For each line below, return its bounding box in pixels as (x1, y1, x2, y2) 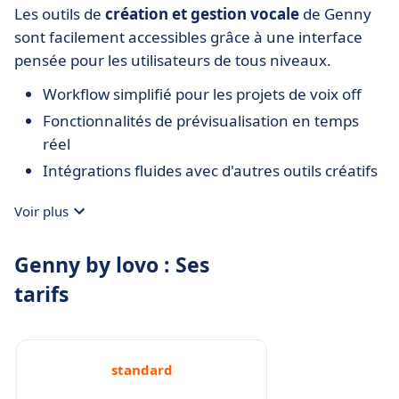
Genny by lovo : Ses (14, 250, 209, 279)
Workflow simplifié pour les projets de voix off (43, 84, 362, 104)
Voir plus (14, 202, 69, 220)
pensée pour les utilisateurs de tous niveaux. (14, 50, 331, 70)
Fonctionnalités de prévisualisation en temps (43, 110, 359, 131)
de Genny (299, 4, 371, 24)
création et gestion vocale (105, 4, 299, 24)
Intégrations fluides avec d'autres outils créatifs (43, 160, 378, 181)
